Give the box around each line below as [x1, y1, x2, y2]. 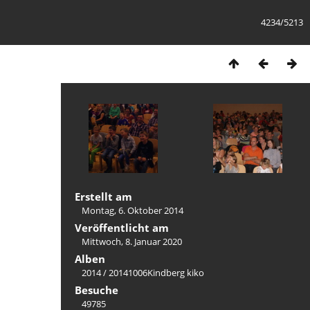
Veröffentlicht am [75, 221, 169, 235]
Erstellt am [75, 190, 132, 203]
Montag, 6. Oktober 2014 [82, 204, 183, 217]
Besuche [75, 283, 118, 297]
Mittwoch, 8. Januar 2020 [82, 235, 182, 248]
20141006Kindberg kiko [109, 266, 204, 279]
